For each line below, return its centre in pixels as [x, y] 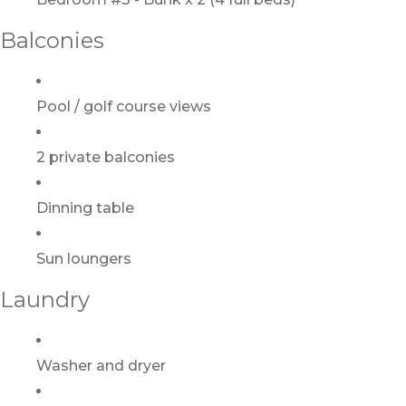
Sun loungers [84, 259]
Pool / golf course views [124, 107]
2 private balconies [106, 158]
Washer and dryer [101, 366]
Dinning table [85, 208]
